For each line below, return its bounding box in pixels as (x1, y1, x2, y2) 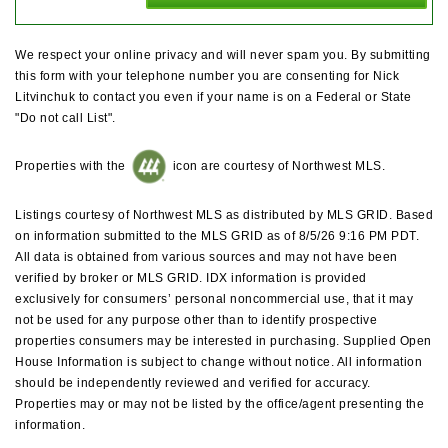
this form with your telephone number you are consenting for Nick (15, 69, 399, 84)
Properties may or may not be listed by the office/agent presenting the (15, 397, 424, 412)
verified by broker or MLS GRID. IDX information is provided (15, 271, 367, 286)
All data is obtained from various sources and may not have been (15, 250, 398, 265)
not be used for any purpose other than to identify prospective (15, 313, 377, 328)
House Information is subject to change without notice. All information (15, 355, 422, 370)
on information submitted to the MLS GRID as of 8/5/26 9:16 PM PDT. (15, 229, 419, 244)
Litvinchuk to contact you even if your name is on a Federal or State (15, 90, 411, 105)
